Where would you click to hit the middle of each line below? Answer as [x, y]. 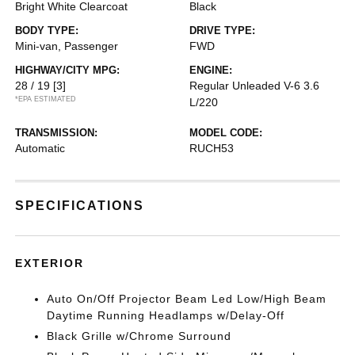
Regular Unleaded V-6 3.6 [254, 86]
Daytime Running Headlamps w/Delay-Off [166, 315]
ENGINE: [211, 70]
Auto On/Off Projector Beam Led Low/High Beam [187, 299]
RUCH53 [212, 148]
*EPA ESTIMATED [46, 99]
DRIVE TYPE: [222, 31]
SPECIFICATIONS [80, 206]
